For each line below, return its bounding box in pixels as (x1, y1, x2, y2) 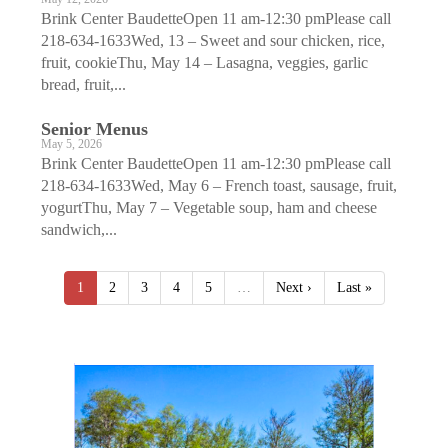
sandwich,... (41, 220, 117, 238)
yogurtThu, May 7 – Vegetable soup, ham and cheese (41, 198, 377, 216)
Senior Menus (41, 118, 148, 139)
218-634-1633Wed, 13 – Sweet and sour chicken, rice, (41, 31, 385, 49)
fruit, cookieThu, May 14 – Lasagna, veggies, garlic (41, 53, 368, 71)
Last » (336, 279, 372, 295)
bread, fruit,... (41, 75, 126, 93)
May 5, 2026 (41, 137, 102, 151)
